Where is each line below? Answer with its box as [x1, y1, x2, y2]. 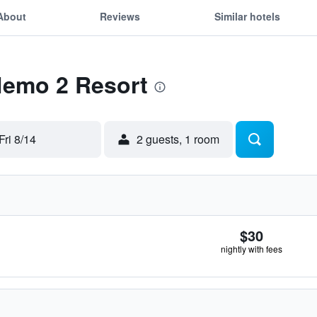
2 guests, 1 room [137, 131, 219, 147]
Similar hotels [214, 8, 280, 23]
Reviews [100, 8, 141, 23]
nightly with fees [221, 243, 282, 255]
